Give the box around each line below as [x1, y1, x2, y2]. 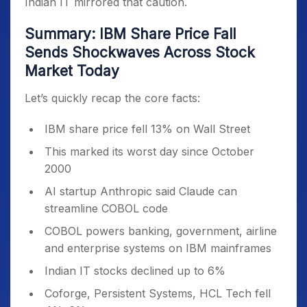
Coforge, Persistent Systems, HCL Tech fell [45, 286, 271, 300]
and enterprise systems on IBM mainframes [45, 241, 271, 255]
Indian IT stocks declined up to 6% [45, 264, 225, 278]
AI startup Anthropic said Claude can [45, 184, 237, 198]
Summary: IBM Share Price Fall [25, 25, 236, 42]
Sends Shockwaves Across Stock [25, 44, 255, 61]
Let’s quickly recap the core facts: [25, 91, 200, 105]
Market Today [25, 62, 119, 79]
